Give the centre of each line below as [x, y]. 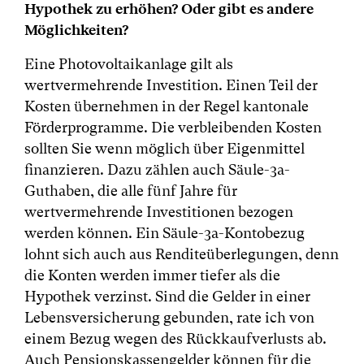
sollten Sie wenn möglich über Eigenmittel [165, 148]
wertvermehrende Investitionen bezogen [159, 212]
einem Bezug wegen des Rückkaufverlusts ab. [175, 338]
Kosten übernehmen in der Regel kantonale [167, 106]
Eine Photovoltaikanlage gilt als [129, 64]
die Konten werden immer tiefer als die [152, 275]
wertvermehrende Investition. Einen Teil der [171, 85]
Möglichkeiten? [76, 30]
